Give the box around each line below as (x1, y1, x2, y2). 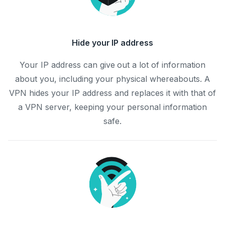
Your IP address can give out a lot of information (19, 60, 206, 70)
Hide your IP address (71, 38, 154, 48)
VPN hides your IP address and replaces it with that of (9, 88, 216, 98)
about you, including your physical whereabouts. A (15, 74, 210, 84)
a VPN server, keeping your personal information (18, 102, 207, 112)
